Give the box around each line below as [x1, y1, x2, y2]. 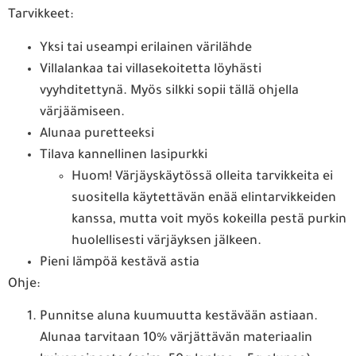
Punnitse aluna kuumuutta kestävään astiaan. [40, 310, 318, 325]
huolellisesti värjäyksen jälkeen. [72, 234, 261, 249]
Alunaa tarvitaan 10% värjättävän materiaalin [40, 331, 312, 346]
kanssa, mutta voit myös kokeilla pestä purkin [72, 212, 346, 227]
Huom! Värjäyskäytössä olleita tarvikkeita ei [72, 169, 333, 184]
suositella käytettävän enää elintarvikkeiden [72, 191, 336, 206]
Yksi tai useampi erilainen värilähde [40, 41, 252, 56]
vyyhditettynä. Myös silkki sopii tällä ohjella [40, 83, 299, 99]
